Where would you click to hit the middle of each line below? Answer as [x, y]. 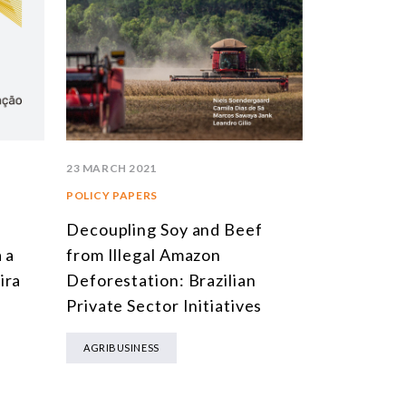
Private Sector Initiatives [164, 305]
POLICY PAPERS [112, 195]
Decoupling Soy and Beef [164, 229]
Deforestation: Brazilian [161, 280]
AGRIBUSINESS [121, 347]
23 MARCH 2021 [111, 168]
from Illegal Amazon [144, 254]
